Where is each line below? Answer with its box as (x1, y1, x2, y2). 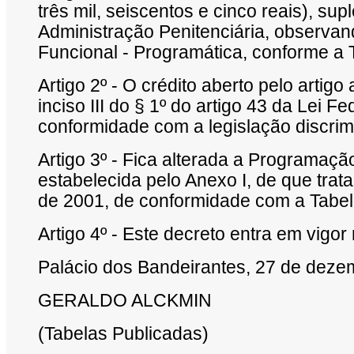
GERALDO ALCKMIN (38, 291, 212, 311)
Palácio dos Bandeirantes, (38, 258, 250, 277)
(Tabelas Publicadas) (38, 324, 209, 344)
